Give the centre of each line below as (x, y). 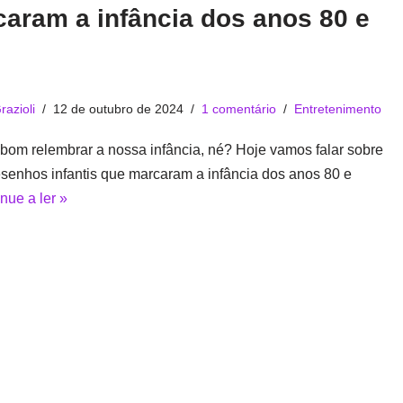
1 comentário (239, 109)
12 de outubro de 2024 (119, 109)
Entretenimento (338, 109)
